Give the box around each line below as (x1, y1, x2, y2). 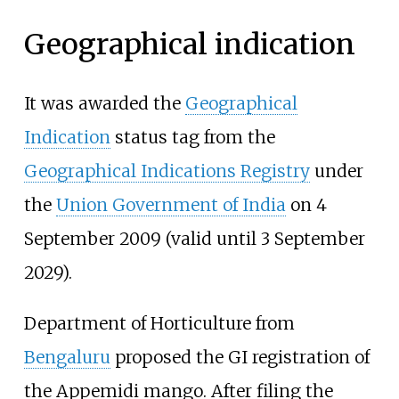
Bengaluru (23, 346, 110, 368)
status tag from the (110, 126, 275, 148)
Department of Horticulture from (23, 312, 295, 334)
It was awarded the (23, 92, 185, 114)
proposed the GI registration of (110, 346, 370, 368)
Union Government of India (55, 193, 286, 216)
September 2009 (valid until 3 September (23, 227, 365, 249)
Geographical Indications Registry (23, 159, 310, 182)
